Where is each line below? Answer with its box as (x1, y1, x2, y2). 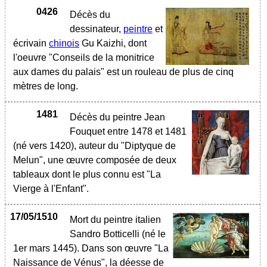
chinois (49, 38, 79, 48)
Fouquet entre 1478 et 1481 (70, 126, 187, 136)
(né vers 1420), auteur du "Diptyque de (13, 141, 176, 151)
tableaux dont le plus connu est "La (13, 169, 161, 179)
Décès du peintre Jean (70, 112, 165, 122)
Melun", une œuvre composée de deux (13, 155, 176, 165)
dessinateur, (70, 24, 123, 34)
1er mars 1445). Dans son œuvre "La (13, 243, 169, 253)
